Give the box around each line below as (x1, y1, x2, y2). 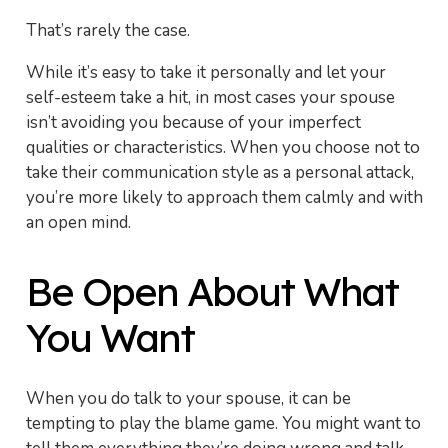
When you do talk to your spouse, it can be (25, 387, 351, 410)
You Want (25, 312, 194, 362)
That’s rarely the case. (25, 18, 190, 42)
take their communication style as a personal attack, (25, 160, 414, 184)
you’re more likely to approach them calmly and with (25, 185, 423, 209)
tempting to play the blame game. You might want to (25, 412, 421, 435)
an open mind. (25, 210, 131, 234)
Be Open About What (25, 266, 399, 316)
